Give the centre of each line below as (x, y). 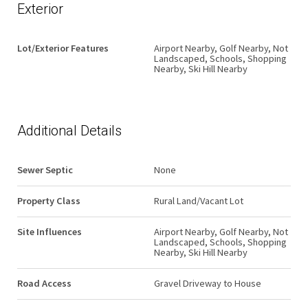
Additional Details (69, 131)
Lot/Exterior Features (63, 48)
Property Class (49, 201)
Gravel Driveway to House (208, 283)
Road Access (44, 283)
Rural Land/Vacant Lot (199, 201)
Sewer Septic (45, 170)
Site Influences (49, 232)
